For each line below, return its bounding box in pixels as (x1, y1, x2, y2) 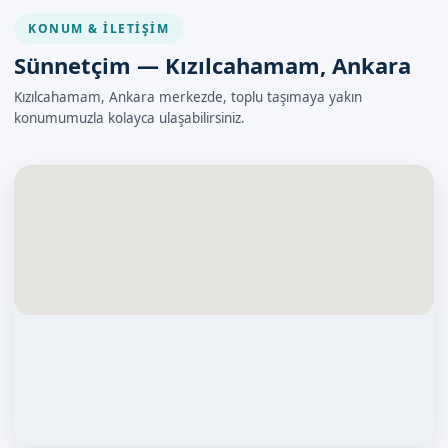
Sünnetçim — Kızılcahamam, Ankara (14, 50, 411, 80)
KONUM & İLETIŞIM (28, 20, 169, 37)
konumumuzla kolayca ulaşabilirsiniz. (14, 109, 245, 127)
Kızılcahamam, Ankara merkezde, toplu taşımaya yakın (14, 88, 362, 106)
